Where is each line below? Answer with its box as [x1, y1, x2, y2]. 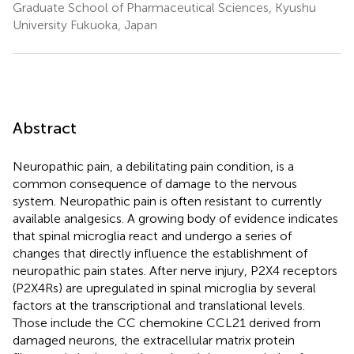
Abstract [13, 118, 77, 137]
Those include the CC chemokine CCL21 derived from [13, 314, 321, 330]
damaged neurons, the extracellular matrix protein [13, 332, 295, 348]
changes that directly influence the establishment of [13, 245, 307, 261]
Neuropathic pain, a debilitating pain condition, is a [13, 158, 294, 174]
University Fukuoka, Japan [13, 17, 157, 32]
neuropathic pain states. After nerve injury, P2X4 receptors [13, 262, 337, 278]
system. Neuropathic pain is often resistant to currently [13, 193, 322, 209]
